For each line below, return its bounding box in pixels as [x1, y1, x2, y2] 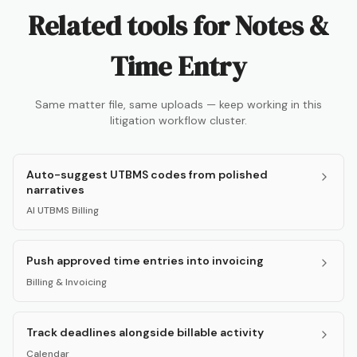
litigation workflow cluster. [110, 113, 247, 128]
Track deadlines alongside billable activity [26, 325, 264, 340]
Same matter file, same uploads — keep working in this [35, 97, 322, 112]
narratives [26, 182, 84, 198]
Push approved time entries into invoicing [26, 253, 264, 269]
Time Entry [111, 48, 246, 85]
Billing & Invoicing [26, 276, 107, 289]
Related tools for [28, 7, 235, 45]
